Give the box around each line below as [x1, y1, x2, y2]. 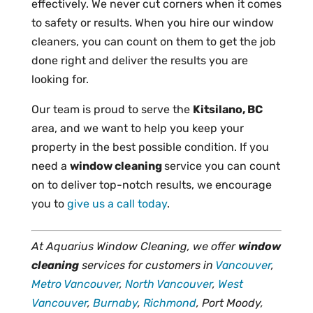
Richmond [143, 296, 196, 310]
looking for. [31, 73, 89, 86]
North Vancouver [124, 277, 212, 291]
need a [31, 159, 70, 173]
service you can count [163, 159, 280, 173]
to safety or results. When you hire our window [31, 16, 274, 29]
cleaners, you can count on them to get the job [31, 35, 276, 48]
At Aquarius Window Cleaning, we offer [31, 240, 238, 253]
